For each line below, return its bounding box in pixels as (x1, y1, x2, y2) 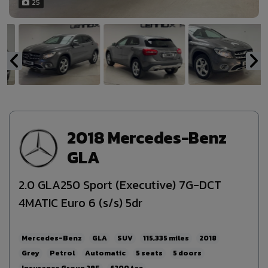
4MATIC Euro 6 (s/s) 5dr (19, 193, 142, 212)
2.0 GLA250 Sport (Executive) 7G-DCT (19, 175, 221, 194)
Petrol (50, 247, 75, 258)
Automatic (85, 247, 126, 258)
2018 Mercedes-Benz (67, 125, 227, 151)
